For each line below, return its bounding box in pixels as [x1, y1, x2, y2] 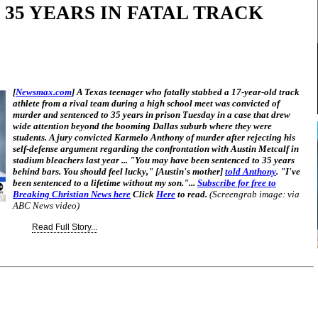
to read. [177, 189, 207, 199]
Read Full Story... [31, 222, 97, 232]
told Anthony [225, 166, 276, 177]
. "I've [276, 166, 300, 177]
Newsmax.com [16, 87, 72, 97]
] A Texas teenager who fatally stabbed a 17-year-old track [72, 87, 300, 97]
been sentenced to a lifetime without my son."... [13, 177, 197, 188]
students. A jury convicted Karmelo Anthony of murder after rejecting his [13, 132, 295, 143]
